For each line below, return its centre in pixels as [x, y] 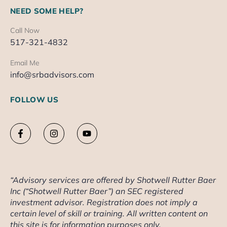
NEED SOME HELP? [47, 11]
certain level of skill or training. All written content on [109, 213]
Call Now [25, 31]
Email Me [25, 63]
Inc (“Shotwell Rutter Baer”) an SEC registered [97, 191]
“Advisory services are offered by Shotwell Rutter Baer [113, 180]
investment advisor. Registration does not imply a [104, 202]
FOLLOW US [34, 99]
